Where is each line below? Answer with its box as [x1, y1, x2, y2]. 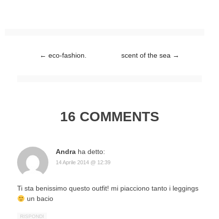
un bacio [24, 195, 53, 203]
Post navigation [17, 51, 65, 60]
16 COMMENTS [60, 109, 159, 125]
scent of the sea [121, 51, 173, 60]
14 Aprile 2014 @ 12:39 [56, 159, 110, 166]
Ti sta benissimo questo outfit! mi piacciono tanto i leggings [17, 184, 198, 193]
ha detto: [78, 148, 105, 156]
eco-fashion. [46, 51, 87, 60]
